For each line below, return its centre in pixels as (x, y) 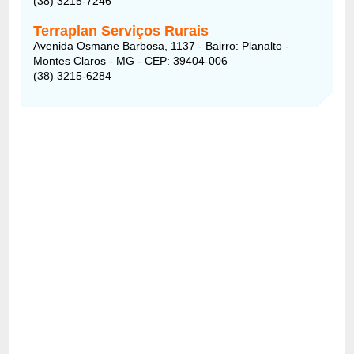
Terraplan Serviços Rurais (121, 30)
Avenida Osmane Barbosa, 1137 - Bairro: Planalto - (162, 45)
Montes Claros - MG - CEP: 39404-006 (131, 60)
